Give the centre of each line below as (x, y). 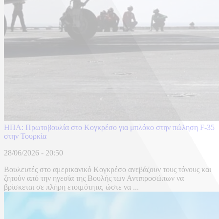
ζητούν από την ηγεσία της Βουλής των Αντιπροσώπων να (94, 178)
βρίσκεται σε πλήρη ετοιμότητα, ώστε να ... (71, 187)
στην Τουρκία (25, 136)
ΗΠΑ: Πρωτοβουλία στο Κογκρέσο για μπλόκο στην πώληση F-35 (109, 128)
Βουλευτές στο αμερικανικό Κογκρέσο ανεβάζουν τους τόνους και (108, 170)
